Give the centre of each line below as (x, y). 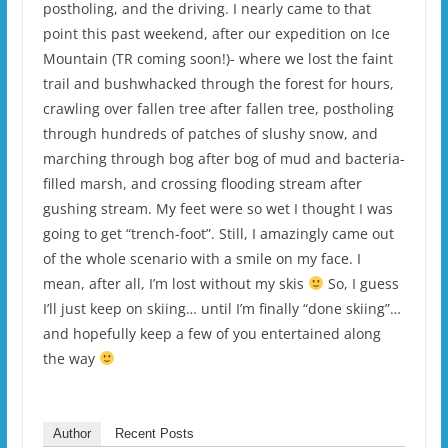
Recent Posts (154, 433)
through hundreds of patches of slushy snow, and (210, 133)
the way (70, 358)
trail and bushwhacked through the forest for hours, (218, 83)
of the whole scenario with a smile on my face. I (201, 258)
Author (71, 433)
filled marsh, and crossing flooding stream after (202, 183)
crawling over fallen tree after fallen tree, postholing (218, 108)
